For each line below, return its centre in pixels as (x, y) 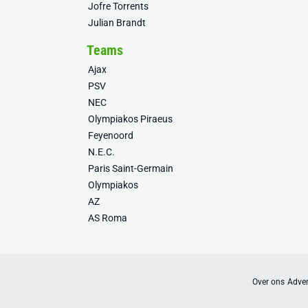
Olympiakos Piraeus (130, 119)
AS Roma (108, 218)
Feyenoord (111, 135)
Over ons (268, 282)
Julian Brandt (117, 23)
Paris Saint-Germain (131, 168)
